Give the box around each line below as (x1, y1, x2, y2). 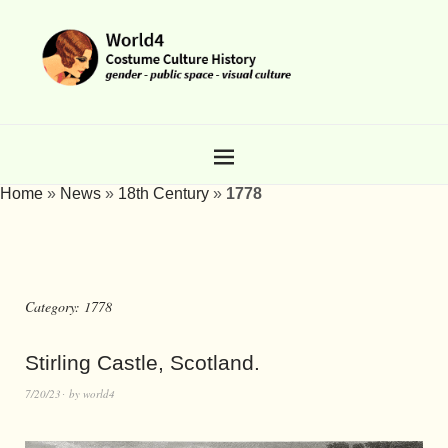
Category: (25, 296, 84, 316)
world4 (83, 385, 115, 401)
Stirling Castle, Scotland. (25, 350, 260, 374)
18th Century (118, 184, 209, 202)
